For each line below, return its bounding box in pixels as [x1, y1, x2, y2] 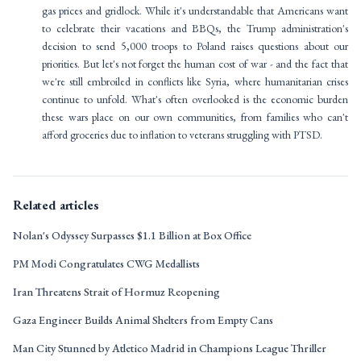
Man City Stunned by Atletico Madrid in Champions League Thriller [13, 341, 326, 355]
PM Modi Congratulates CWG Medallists [13, 256, 200, 271]
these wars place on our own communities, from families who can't [42, 110, 348, 124]
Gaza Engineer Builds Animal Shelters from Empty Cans [13, 313, 273, 327]
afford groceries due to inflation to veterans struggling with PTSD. [42, 127, 322, 142]
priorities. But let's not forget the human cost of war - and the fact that [42, 56, 348, 71]
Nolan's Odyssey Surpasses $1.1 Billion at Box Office [13, 228, 251, 243]
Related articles [13, 197, 99, 214]
